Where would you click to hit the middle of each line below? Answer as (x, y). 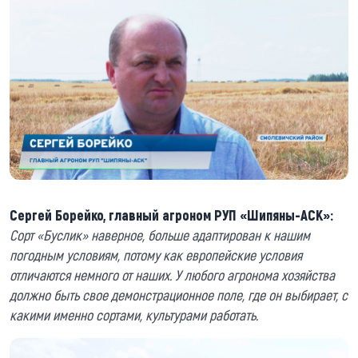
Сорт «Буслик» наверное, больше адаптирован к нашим (160, 235)
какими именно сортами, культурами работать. (134, 315)
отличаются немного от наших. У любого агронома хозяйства (172, 275)
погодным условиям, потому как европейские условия (156, 255)
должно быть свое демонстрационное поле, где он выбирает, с (179, 295)
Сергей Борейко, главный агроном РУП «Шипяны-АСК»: (171, 215)
